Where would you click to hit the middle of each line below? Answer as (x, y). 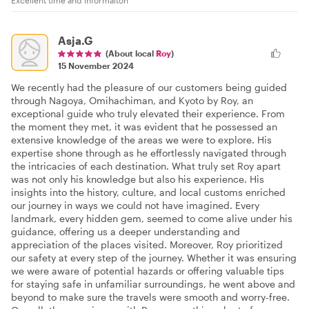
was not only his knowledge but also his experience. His (138, 179)
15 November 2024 (96, 66)
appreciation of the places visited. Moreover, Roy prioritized (147, 245)
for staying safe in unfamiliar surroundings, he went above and (153, 284)
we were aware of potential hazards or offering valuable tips (148, 271)
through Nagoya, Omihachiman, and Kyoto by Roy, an (132, 101)
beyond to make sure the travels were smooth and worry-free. (150, 297)
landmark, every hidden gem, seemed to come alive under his (152, 219)
